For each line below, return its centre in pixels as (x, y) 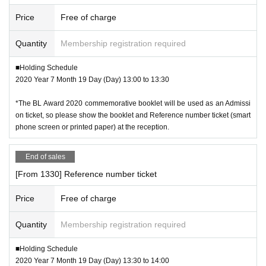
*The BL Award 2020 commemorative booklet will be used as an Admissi (133, 103)
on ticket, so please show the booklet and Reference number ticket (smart (133, 115)
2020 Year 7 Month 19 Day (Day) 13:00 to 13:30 (92, 79)
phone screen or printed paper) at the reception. (92, 127)
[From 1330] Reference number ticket (86, 174)
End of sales (45, 156)
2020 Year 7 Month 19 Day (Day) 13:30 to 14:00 (92, 260)
